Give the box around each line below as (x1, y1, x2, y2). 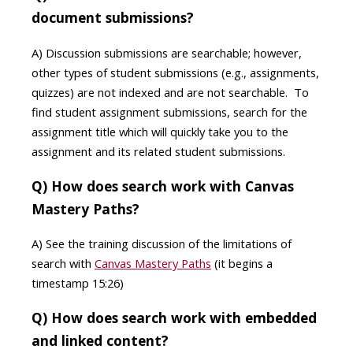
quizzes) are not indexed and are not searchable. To (32, 84, 309, 100)
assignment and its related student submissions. (32, 143, 285, 159)
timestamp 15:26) (32, 275, 124, 292)
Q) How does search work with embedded (32, 308, 317, 328)
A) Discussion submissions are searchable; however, (32, 44, 302, 61)
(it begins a (211, 255, 273, 272)
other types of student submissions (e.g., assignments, (32, 64, 319, 80)
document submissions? (32, 8, 194, 28)
